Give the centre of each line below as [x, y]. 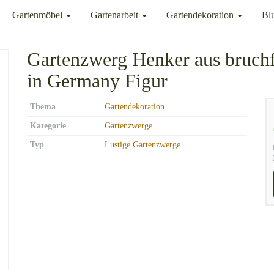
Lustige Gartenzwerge [143, 145]
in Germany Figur [97, 81]
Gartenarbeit [116, 15]
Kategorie [48, 126]
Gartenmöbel [39, 15]
